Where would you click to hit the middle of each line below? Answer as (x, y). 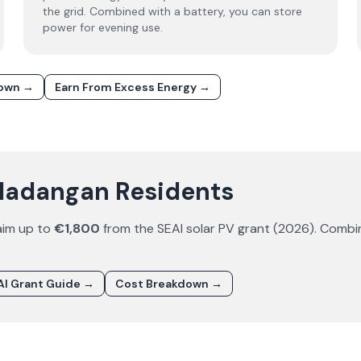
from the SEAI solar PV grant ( (189, 228)
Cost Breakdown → (169, 284)
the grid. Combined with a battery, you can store (173, 11)
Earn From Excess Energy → (133, 87)
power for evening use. (103, 27)
